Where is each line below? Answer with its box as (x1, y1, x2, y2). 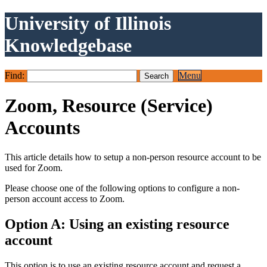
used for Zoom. (5, 162, 63, 173)
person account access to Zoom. (5, 193, 129, 204)
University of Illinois (5, 13, 171, 35)
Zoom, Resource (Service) (5, 95, 213, 117)
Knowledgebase (5, 35, 132, 57)
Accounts (5, 117, 80, 139)
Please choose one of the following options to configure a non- (5, 182, 240, 193)
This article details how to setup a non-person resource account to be (5, 151, 261, 162)
